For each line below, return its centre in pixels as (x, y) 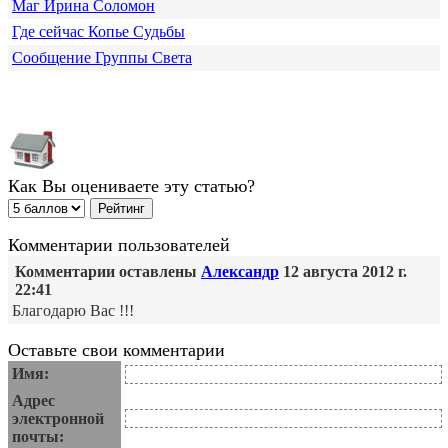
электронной (58, 418)
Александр (240, 271)
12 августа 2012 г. (343, 271)
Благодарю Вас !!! (73, 310)
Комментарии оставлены (108, 271)
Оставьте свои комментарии (116, 349)
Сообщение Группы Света (102, 57)
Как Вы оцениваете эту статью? (131, 185)
